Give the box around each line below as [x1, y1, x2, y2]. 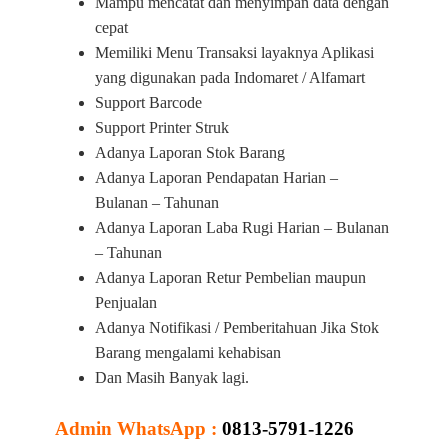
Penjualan [95, 294, 157, 312]
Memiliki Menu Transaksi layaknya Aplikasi [95, 44, 374, 62]
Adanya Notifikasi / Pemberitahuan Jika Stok [95, 319, 379, 337]
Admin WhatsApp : [55, 418, 222, 440]
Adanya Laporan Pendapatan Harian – [95, 169, 338, 187]
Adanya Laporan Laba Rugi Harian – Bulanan [95, 219, 389, 237]
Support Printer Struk [95, 119, 229, 137]
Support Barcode [95, 94, 202, 112]
